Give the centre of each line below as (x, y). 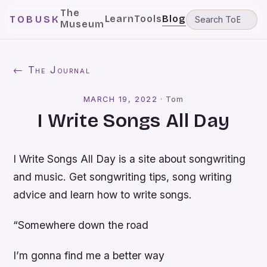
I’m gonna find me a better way (89, 256)
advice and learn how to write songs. (103, 195)
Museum (82, 24)
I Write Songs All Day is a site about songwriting (130, 159)
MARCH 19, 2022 (120, 99)
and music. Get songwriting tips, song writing (123, 177)
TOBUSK (35, 19)
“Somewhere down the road (81, 225)
